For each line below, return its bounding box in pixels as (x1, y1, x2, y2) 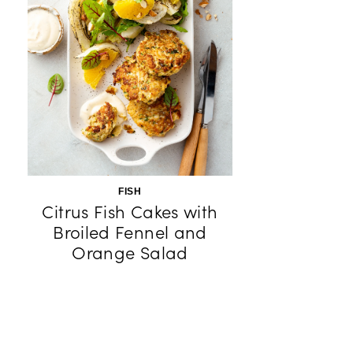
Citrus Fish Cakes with (42, 201, 218, 223)
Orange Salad (72, 242, 188, 264)
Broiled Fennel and (53, 221, 207, 243)
